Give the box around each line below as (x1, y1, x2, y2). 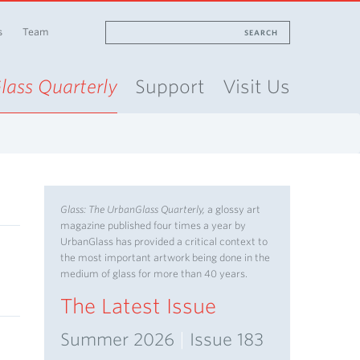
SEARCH (244, 28, 278, 37)
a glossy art (207, 203, 260, 215)
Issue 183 (185, 329, 264, 350)
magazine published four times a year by (60, 219, 246, 231)
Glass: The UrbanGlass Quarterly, (60, 203, 207, 215)
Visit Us (223, 76, 290, 97)
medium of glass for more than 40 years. (60, 268, 247, 280)
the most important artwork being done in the (60, 252, 270, 264)
